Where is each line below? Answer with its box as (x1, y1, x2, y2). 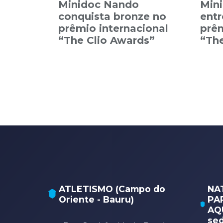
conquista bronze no (58, 10, 166, 22)
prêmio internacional (58, 22, 168, 34)
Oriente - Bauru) (58, 194, 134, 205)
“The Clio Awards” (58, 34, 155, 46)
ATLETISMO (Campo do (58, 183, 165, 194)
